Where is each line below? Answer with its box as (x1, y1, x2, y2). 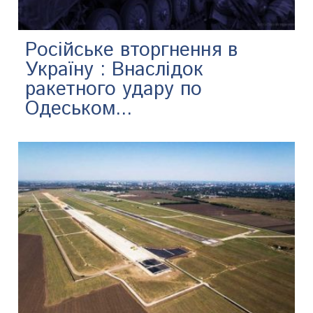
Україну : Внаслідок (25, 56, 204, 85)
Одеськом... (25, 95, 133, 124)
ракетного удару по (25, 75, 203, 104)
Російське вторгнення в (25, 36, 238, 65)
